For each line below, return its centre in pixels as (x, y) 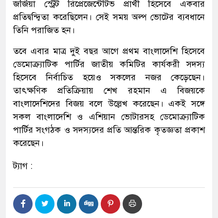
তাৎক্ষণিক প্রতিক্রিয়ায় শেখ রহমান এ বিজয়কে (109, 90)
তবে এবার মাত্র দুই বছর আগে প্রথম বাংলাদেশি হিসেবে (109, 51)
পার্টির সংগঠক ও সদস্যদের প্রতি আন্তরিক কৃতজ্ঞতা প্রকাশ (109, 130)
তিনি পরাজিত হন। (44, 30)
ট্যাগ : (23, 166)
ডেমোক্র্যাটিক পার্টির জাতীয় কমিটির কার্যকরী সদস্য (109, 64)
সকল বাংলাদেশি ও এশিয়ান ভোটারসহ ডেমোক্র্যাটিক (109, 117)
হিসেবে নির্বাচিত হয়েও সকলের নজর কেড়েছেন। (109, 77)
